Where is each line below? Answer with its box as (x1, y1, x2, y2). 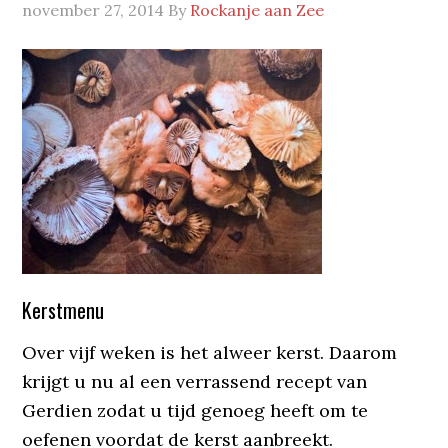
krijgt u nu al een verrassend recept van (22, 370, 368, 393)
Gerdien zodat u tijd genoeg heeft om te (22, 399, 369, 422)
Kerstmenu (22, 295, 105, 325)
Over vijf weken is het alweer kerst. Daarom (22, 341, 398, 364)
